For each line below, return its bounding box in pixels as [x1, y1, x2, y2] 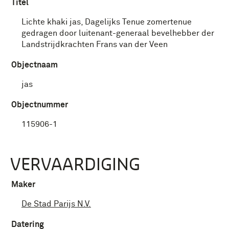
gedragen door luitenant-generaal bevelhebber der [21, 29, 214, 37]
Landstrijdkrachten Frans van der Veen [21, 40, 168, 49]
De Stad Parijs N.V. [21, 200, 91, 208]
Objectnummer [11, 101, 68, 109]
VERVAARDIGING [10, 154, 140, 174]
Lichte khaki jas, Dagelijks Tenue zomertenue [21, 18, 192, 26]
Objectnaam [11, 61, 58, 69]
